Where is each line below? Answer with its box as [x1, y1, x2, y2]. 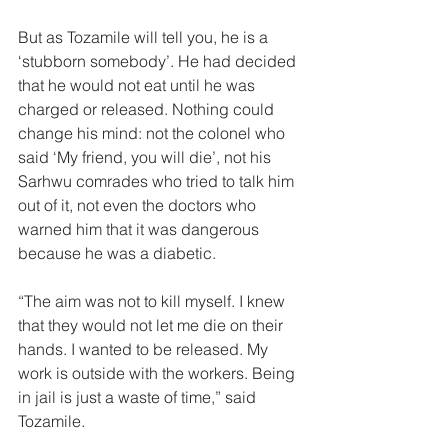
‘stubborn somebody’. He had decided [18, 51, 300, 71]
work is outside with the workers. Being [18, 363, 299, 383]
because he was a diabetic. [18, 243, 220, 263]
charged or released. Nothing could [18, 99, 278, 119]
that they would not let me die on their [18, 315, 287, 335]
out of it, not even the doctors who [18, 195, 260, 215]
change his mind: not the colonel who [18, 123, 289, 143]
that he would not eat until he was [18, 75, 259, 95]
